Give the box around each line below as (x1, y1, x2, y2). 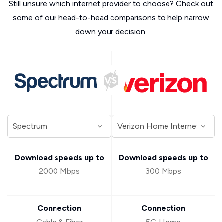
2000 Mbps (39, 166, 80, 176)
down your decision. (75, 27, 147, 36)
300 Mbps (145, 166, 181, 176)
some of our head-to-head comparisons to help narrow (13, 13, 209, 22)
